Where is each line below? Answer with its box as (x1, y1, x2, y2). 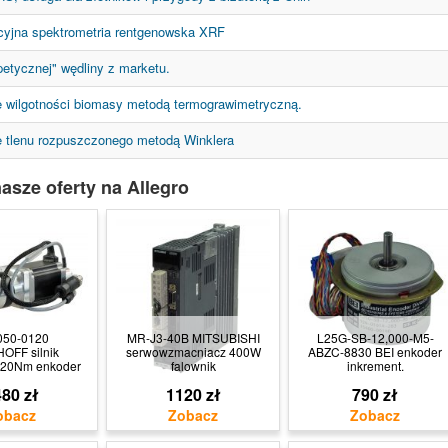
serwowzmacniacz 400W (125, 343, 261, 360)
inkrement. (346, 357, 404, 374)
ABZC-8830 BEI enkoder (308, 343, 442, 360)
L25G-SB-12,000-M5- (316, 329, 434, 346)
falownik (170, 357, 216, 374)
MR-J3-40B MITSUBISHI (126, 329, 260, 346)
